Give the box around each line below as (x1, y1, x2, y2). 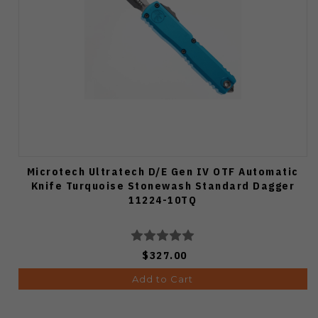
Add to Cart (132, 273, 194, 285)
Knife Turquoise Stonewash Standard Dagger (31, 179, 295, 193)
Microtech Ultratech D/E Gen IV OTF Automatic (26, 165, 299, 179)
